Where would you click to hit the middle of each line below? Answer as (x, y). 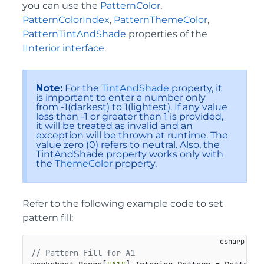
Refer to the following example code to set (123, 203)
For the (82, 88)
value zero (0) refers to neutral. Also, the (128, 144)
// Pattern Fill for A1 (83, 253)
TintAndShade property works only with (130, 154)
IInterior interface (63, 48)
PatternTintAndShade (74, 34)
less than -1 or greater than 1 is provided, (130, 116)
